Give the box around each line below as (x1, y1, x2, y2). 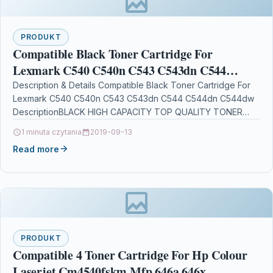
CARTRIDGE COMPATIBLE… (13, 119, 122, 130)
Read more (13, 143, 59, 154)
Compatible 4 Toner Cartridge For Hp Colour (13, 246, 247, 264)
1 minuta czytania (21, 127, 82, 136)
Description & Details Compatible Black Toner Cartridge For (13, 79, 250, 90)
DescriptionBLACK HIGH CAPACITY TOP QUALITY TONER (13, 106, 243, 117)
